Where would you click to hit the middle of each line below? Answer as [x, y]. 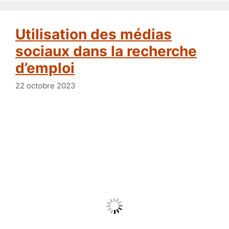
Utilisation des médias [20, 34]
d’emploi [45, 68]
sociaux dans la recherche [106, 51]
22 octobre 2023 [45, 86]
